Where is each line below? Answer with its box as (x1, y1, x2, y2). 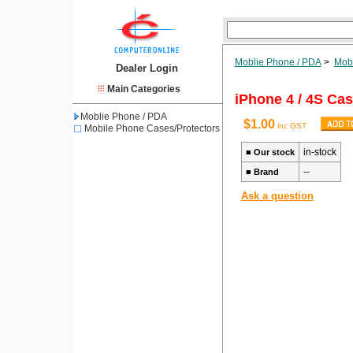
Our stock (253, 147, 295, 157)
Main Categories (106, 84, 180, 95)
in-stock (303, 147, 336, 158)
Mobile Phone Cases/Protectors (84, 123, 220, 134)
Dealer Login (116, 62, 178, 74)
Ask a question (240, 190, 314, 202)
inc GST (274, 121, 307, 130)
